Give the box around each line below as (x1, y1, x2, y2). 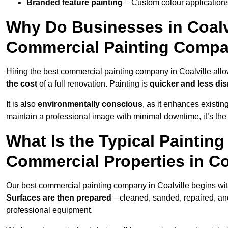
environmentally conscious (38, 100, 142, 109)
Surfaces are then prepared (6, 193, 111, 203)
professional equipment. (6, 206, 93, 215)
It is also (6, 100, 38, 109)
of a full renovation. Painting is (37, 79, 150, 89)
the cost (6, 79, 37, 89)
